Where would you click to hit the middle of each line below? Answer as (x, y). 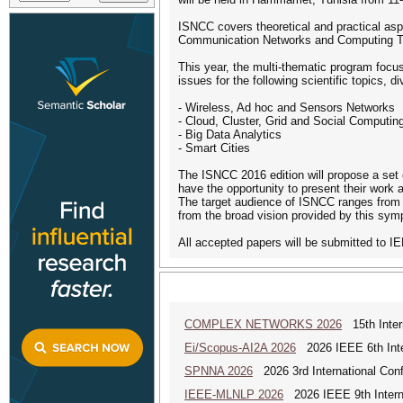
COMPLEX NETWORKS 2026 (263, 324)
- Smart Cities (214, 148)
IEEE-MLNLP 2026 (234, 394)
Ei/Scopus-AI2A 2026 (240, 348)
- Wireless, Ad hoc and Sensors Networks (287, 107)
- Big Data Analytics (230, 134)
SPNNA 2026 (219, 371)
